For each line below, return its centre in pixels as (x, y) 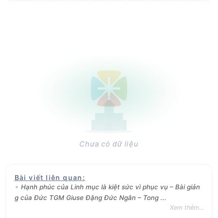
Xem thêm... (187, 207)
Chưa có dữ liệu (109, 144)
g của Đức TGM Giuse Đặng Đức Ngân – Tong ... (90, 197)
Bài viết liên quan (48, 177)
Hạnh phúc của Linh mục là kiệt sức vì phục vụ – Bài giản (110, 187)
